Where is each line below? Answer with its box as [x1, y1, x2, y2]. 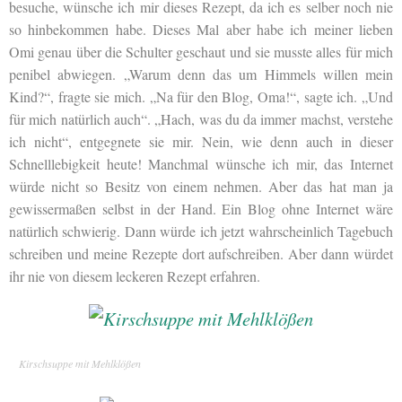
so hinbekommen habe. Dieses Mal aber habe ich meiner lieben [9, 19, 393, 39]
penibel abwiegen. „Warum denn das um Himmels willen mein [9, 64, 393, 83]
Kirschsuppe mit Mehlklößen [19, 355, 141, 371]
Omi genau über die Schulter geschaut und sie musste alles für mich [9, 41, 393, 61]
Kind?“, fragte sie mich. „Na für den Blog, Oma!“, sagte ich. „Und [9, 86, 393, 106]
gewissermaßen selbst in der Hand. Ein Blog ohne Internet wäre [9, 198, 393, 218]
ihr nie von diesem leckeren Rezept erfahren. [9, 266, 260, 285]
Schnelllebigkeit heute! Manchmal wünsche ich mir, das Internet [9, 153, 393, 173]
